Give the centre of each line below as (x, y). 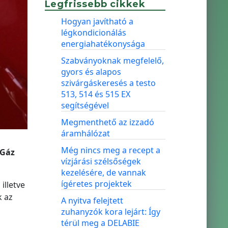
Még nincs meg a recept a (110, 150)
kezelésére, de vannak (103, 173)
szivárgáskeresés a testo (108, 83)
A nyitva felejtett (92, 201)
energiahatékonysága (103, 44)
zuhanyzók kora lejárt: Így (110, 212)
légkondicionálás (93, 33)
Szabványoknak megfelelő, (112, 61)
